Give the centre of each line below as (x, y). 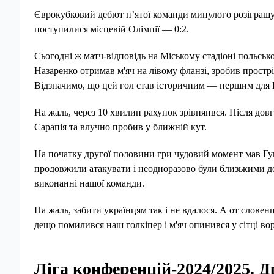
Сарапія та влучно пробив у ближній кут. (120, 127)
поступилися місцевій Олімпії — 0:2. (112, 29)
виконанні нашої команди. (89, 183)
